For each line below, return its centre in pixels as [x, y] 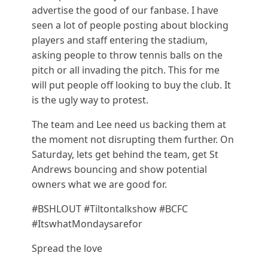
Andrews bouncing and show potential [119, 170]
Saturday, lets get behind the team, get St [125, 155]
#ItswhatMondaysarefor [87, 224]
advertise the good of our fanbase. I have [125, 10]
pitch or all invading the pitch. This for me [125, 70]
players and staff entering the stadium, [119, 40]
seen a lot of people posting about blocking [130, 25]
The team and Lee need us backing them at [129, 125]
